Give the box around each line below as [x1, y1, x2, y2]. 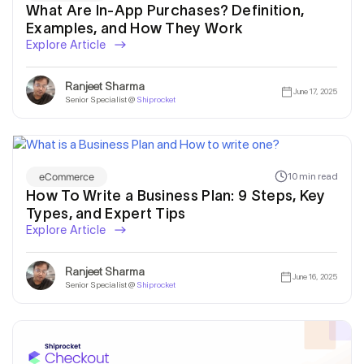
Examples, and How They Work [26, 19, 243, 37]
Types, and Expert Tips [26, 205, 186, 222]
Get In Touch [135, 258, 229, 277]
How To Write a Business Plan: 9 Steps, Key [26, 187, 326, 204]
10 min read [288, 171, 338, 183]
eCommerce [39, 169, 94, 184]
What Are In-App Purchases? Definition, [26, 2, 305, 19]
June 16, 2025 [292, 271, 337, 282]
